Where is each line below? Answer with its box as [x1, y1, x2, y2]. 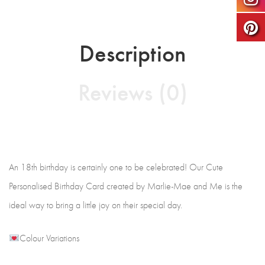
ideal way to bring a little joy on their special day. [9, 199, 182, 211]
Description [79, 36, 186, 68]
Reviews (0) [77, 75, 188, 107]
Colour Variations [20, 232, 80, 244]
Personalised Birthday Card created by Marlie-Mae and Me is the [9, 180, 243, 192]
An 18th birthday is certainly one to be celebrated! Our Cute [9, 161, 223, 173]
